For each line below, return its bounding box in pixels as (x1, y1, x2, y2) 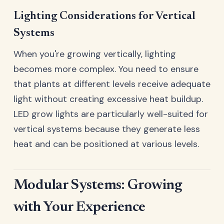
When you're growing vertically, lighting (13, 48, 176, 60)
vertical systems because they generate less (13, 123, 200, 135)
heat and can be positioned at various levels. (13, 138, 199, 150)
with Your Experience (13, 200, 145, 215)
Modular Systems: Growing (13, 178, 182, 193)
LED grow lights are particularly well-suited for (13, 108, 208, 120)
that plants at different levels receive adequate (13, 78, 210, 90)
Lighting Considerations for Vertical (13, 10, 195, 22)
